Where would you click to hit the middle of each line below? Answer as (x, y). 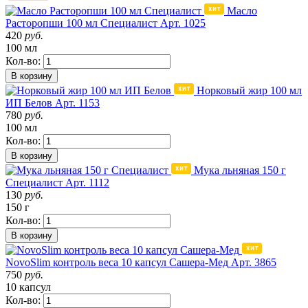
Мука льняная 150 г (240, 170)
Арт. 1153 (77, 102)
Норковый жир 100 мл (249, 90)
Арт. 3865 (254, 262)
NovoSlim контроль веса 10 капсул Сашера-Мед (117, 262)
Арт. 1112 (87, 182)
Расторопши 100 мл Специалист (81, 23)
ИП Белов (29, 102)
